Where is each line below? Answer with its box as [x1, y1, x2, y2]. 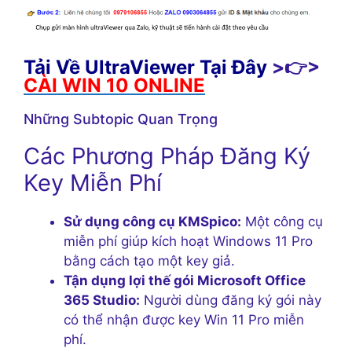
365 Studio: [64, 292, 140, 309]
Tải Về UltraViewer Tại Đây [24, 56, 267, 79]
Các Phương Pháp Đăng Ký [24, 142, 310, 170]
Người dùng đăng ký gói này [140, 292, 321, 309]
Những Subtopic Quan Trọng [24, 111, 218, 128]
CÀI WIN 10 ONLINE [24, 74, 205, 97]
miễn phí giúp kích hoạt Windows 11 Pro [64, 233, 313, 250]
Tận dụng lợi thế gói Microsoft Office [64, 273, 306, 289]
